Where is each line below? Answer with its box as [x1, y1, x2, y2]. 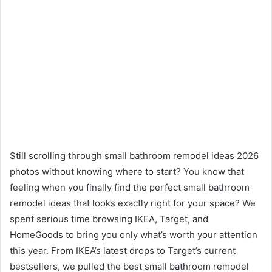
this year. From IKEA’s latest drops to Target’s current [10, 244, 236, 256]
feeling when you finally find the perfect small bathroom [10, 181, 250, 193]
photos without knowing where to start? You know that [10, 165, 244, 177]
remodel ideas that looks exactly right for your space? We [10, 197, 256, 209]
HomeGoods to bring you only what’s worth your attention [10, 228, 257, 240]
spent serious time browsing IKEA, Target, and [10, 212, 208, 225]
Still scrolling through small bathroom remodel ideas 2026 [10, 149, 259, 161]
